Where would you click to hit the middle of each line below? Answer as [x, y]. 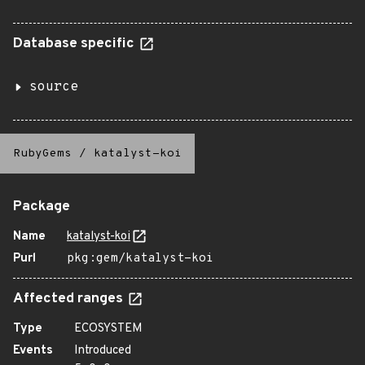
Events [33, 351]
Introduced [103, 351]
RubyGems [42, 154]
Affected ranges [70, 299]
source [54, 87]
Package [42, 207]
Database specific [75, 44]
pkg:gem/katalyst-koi [140, 259]
